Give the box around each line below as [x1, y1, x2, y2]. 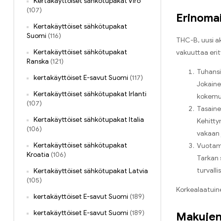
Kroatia [27, 150, 49, 159]
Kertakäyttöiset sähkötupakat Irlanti [34, 90, 147, 99]
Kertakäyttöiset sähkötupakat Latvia [34, 167, 148, 176]
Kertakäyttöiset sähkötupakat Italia [34, 115, 144, 124]
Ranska [27, 57, 49, 66]
